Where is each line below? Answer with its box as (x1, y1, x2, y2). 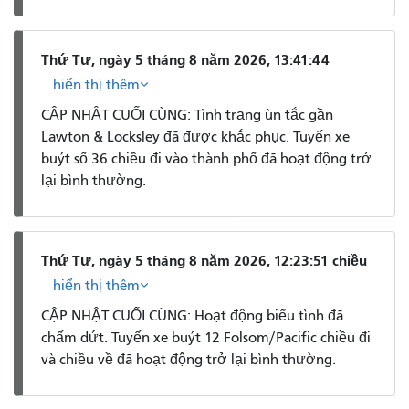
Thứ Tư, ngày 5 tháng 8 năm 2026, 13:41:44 (41, 51, 330, 69)
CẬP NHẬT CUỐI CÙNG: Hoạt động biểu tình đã (41, 307, 343, 324)
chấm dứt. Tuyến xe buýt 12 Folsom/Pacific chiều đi (41, 329, 371, 346)
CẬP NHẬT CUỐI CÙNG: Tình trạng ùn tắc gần (41, 106, 333, 123)
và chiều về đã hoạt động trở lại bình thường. (41, 351, 336, 368)
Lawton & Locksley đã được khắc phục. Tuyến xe (41, 128, 350, 145)
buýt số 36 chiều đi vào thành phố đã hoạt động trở (41, 150, 372, 167)
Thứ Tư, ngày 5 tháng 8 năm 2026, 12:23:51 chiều (41, 252, 367, 270)
